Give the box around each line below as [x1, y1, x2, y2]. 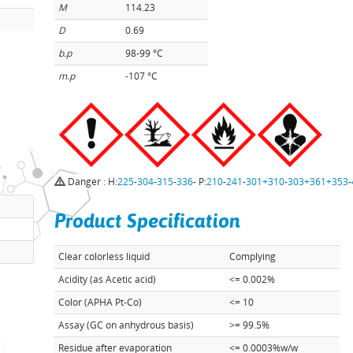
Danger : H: [65, 175, 118, 188]
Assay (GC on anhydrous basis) [58, 318, 195, 332]
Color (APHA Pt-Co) [58, 295, 143, 309]
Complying [227, 250, 277, 263]
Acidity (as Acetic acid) [58, 273, 157, 286]
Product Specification [54, 210, 241, 232]
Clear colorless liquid [58, 250, 150, 263]
